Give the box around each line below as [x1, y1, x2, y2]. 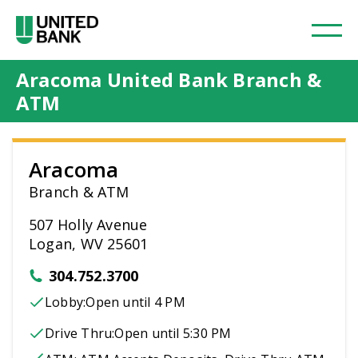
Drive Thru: [45, 324, 115, 342]
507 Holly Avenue [29, 215, 148, 234]
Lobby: [45, 293, 86, 311]
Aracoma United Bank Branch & [16, 66, 322, 93]
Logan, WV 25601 [29, 234, 149, 253]
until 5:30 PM [148, 324, 232, 342]
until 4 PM [119, 293, 185, 311]
